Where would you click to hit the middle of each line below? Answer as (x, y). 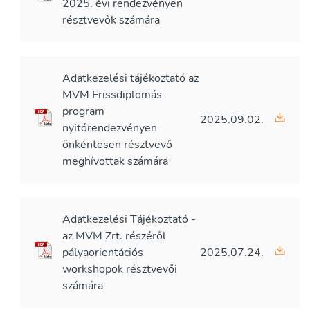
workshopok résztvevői (120, 269)
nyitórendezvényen (110, 128)
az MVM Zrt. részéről (114, 236)
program (83, 111)
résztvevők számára (111, 20)
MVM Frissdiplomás (112, 95)
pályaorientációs (103, 253)
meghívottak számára (115, 161)
